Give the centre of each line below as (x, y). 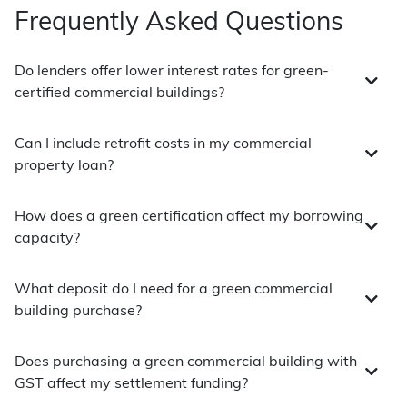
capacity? (47, 239)
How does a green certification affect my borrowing (189, 217)
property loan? (64, 166)
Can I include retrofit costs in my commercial (163, 144)
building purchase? (78, 312)
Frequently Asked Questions (179, 24)
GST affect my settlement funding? (131, 384)
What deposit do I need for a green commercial (174, 290)
